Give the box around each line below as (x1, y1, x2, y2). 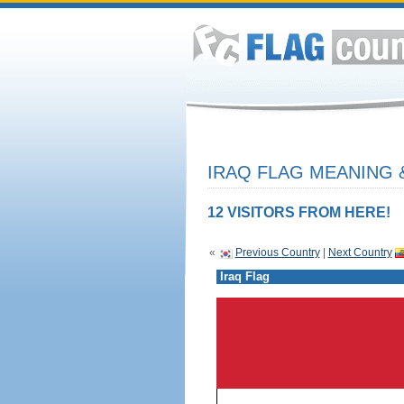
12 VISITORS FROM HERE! (207, 205, 390, 220)
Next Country (327, 246, 392, 259)
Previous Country (234, 246, 320, 259)
